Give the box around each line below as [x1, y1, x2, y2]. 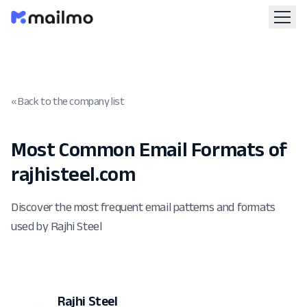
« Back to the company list [11, 95, 125, 107]
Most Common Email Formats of [11, 138, 287, 160]
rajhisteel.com [11, 162, 136, 185]
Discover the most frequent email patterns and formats [11, 200, 275, 214]
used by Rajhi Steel [11, 219, 102, 233]
